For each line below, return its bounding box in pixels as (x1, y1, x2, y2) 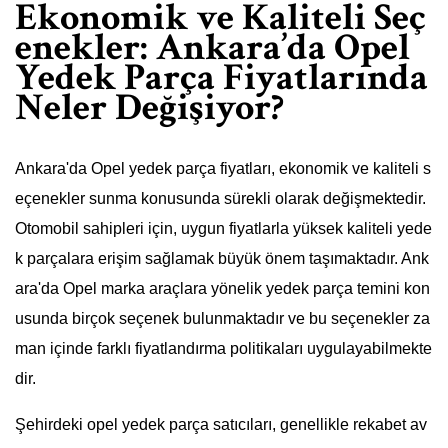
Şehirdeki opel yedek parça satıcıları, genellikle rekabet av (15, 416, 427, 434)
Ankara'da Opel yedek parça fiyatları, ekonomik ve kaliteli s (15, 160, 431, 178)
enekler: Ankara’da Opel (15, 22, 410, 72)
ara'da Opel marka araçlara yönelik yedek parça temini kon (15, 280, 430, 298)
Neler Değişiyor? (15, 82, 284, 132)
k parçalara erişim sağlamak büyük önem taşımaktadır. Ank (15, 250, 429, 268)
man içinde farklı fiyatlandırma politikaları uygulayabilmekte (15, 340, 432, 358)
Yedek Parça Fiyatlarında (15, 52, 428, 102)
